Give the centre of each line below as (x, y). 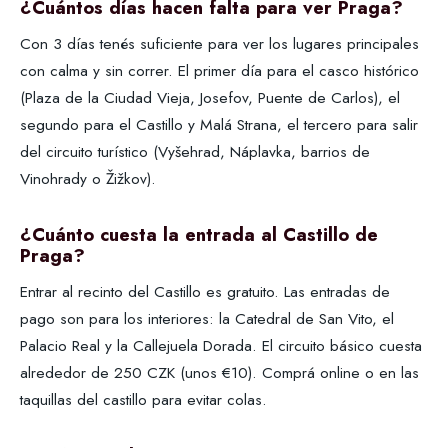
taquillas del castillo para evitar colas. (143, 400)
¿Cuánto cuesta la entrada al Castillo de (199, 235)
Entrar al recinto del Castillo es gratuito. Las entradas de (205, 292)
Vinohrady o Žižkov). (88, 179)
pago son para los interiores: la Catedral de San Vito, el (207, 319)
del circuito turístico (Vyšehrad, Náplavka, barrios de (195, 152)
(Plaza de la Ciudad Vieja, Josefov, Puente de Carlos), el (210, 98)
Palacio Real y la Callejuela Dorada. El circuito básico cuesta (221, 346)
